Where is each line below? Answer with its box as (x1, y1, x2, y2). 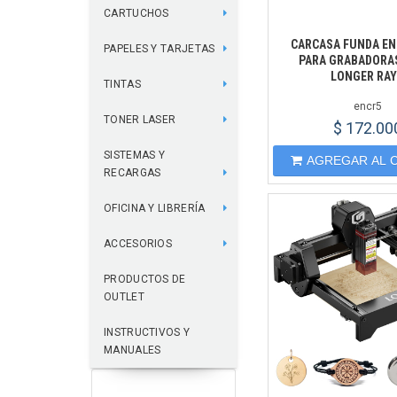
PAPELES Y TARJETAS (104, 43, 215, 55)
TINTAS (104, 78, 141, 90)
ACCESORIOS (104, 237, 172, 250)
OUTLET (104, 291, 144, 303)
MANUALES (104, 344, 161, 356)
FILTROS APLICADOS (101, 378, 220, 393)
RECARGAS (104, 167, 161, 179)
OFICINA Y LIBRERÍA (104, 202, 206, 214)
